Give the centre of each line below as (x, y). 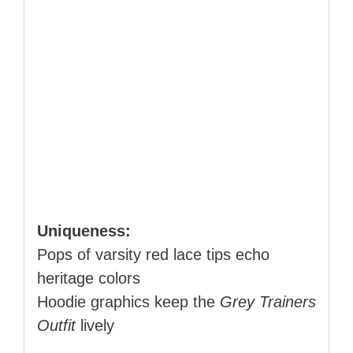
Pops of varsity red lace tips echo (153, 254)
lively (95, 325)
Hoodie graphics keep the (128, 301)
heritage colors (89, 278)
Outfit (56, 325)
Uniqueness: (84, 230)
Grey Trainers (268, 301)
